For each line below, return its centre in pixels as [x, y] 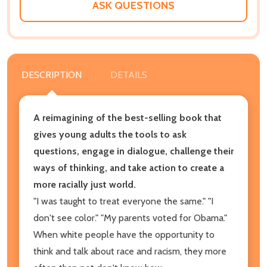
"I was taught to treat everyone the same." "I [123, 201]
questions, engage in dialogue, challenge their [133, 151]
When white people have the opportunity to [124, 234]
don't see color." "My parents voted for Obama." [130, 218]
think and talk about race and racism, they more [130, 251]
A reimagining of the [78, 117]
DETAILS [129, 74]
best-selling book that [173, 117]
